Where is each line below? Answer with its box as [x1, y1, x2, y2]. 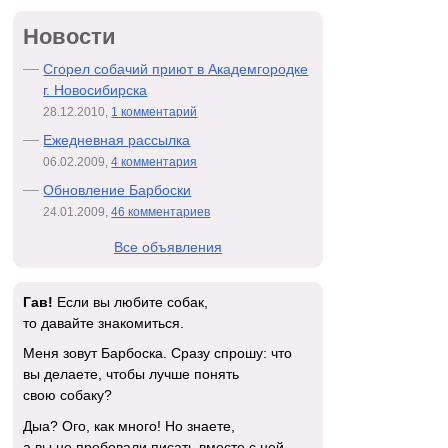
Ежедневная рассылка [43, 131, 191, 148]
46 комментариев [111, 204, 211, 219]
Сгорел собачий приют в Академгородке [43, 60, 309, 77]
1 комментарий [111, 104, 198, 119]
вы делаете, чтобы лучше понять [23, 366, 240, 383]
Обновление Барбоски [43, 181, 192, 198]
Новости [23, 24, 117, 50]
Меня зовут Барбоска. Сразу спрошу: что [23, 345, 293, 362]
